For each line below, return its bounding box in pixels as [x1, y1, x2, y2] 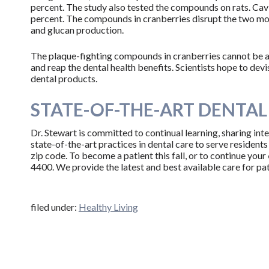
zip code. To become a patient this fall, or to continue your [30, 150, 266, 162]
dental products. [30, 73, 97, 85]
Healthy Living [78, 201, 138, 213]
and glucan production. [30, 24, 124, 36]
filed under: [30, 201, 79, 213]
